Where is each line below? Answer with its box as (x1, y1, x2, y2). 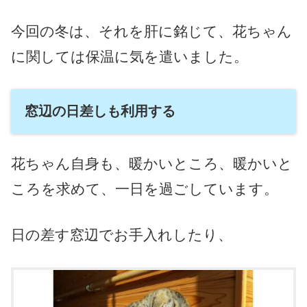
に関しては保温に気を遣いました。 (11, 48, 248, 64)
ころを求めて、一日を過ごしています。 (11, 181, 278, 197)
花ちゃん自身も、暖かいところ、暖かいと (11, 156, 293, 172)
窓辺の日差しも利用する (25, 103, 175, 119)
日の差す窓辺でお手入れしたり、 (11, 226, 232, 243)
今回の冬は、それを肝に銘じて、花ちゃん (11, 23, 292, 39)
